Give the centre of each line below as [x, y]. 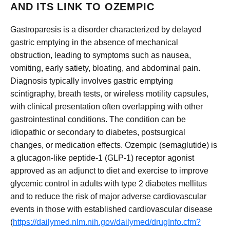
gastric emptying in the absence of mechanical [94, 43]
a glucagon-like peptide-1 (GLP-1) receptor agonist [102, 158]
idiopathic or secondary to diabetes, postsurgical [98, 132]
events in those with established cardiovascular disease [111, 209]
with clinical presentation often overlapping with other [107, 107]
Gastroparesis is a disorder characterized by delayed [106, 30]
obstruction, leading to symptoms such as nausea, [101, 55]
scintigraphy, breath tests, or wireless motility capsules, [109, 94]
